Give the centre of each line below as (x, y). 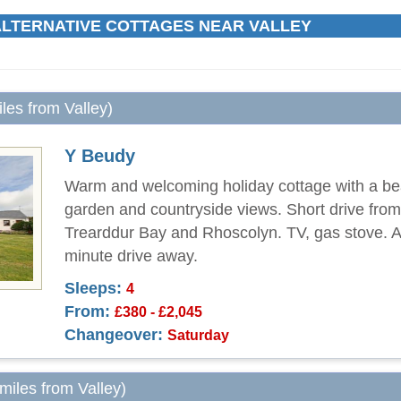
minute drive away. (131, 256)
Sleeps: (93, 288)
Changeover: (114, 335)
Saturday (198, 335)
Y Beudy (100, 156)
